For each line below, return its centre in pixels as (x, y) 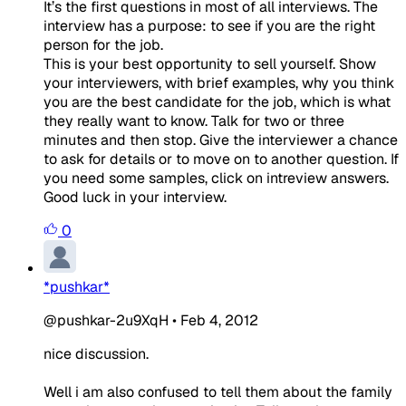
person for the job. (103, 44)
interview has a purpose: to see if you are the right (209, 25)
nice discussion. (96, 353)
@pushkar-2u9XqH (106, 320)
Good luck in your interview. (135, 197)
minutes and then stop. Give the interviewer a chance (221, 140)
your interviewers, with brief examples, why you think (219, 82)
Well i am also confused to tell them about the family (218, 391)
